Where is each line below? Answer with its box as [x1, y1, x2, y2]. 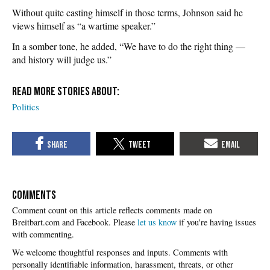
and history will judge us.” [12, 52, 111, 66]
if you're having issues [177, 216, 256, 228]
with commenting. [12, 228, 74, 240]
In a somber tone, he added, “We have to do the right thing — [12, 39, 245, 52]
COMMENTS [12, 188, 56, 203]
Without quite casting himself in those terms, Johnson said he [12, 5, 243, 19]
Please [113, 216, 137, 228]
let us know [137, 216, 177, 228]
